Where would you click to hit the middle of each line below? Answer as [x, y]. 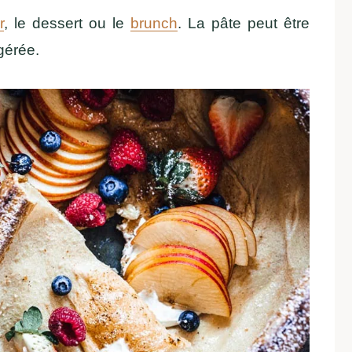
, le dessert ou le [67, 23]
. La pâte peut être [243, 23]
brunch [154, 23]
